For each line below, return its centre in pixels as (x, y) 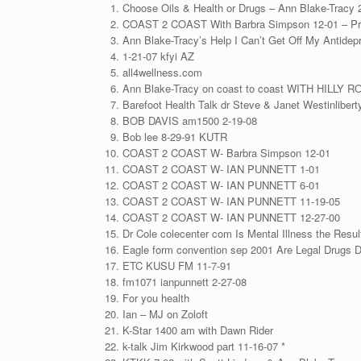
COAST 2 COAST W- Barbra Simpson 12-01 (226, 153)
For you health (156, 298)
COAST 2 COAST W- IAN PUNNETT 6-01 (221, 185)
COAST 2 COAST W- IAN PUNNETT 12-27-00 (231, 217)
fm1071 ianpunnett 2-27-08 (184, 282)
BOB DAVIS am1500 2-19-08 (189, 120)
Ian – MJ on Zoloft (165, 314)
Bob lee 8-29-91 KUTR (174, 137)
